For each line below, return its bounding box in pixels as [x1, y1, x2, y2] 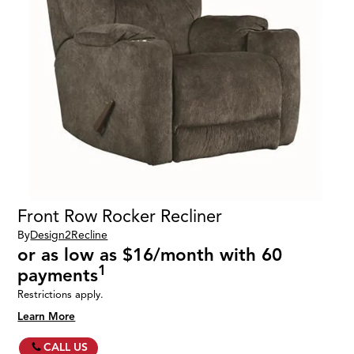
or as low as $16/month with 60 [17, 244, 283, 266]
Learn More [17, 309, 76, 323]
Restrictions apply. [17, 288, 104, 302]
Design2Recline [30, 228, 108, 243]
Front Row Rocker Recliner [17, 205, 223, 228]
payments [17, 265, 99, 287]
